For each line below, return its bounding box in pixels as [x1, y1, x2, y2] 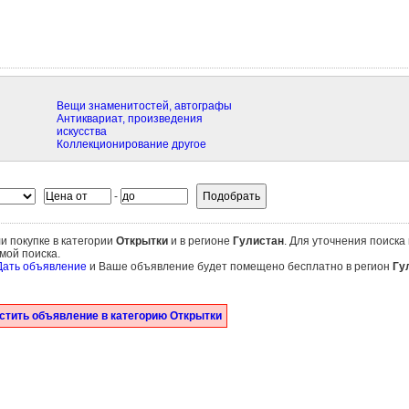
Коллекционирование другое [56, 138, 206, 151]
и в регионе [167, 235, 233, 247]
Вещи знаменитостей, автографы [56, 100, 232, 112]
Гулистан [232, 235, 284, 247]
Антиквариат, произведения [56, 112, 203, 125]
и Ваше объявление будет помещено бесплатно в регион [86, 260, 393, 273]
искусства [56, 125, 107, 138]
